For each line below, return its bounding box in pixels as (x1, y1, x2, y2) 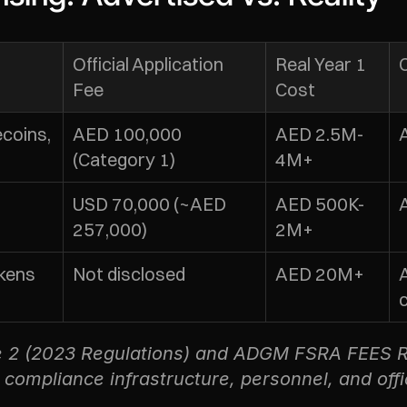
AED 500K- (275, 193, 364, 215)
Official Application (73, 53, 223, 75)
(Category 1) (73, 148, 175, 171)
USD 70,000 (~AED (73, 193, 226, 215)
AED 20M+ (275, 263, 364, 285)
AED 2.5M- (275, 123, 363, 145)
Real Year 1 (275, 53, 366, 75)
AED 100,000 (73, 123, 182, 145)
